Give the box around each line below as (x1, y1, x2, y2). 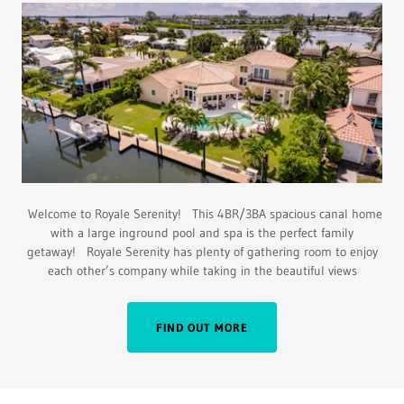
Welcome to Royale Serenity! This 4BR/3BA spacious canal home (22, 206, 382, 223)
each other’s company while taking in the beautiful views (47, 262, 357, 280)
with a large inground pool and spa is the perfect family (50, 225, 353, 242)
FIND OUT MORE (156, 320, 248, 335)
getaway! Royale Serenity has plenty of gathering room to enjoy (26, 243, 378, 261)
